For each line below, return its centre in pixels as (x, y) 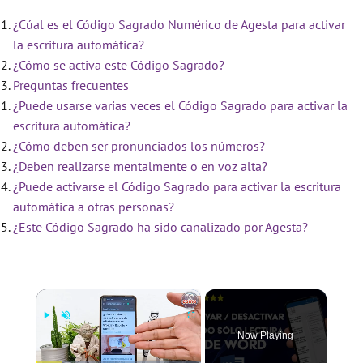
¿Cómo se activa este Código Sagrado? (119, 65)
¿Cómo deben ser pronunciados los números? (139, 146)
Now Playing (266, 335)
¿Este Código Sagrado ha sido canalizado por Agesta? (160, 227)
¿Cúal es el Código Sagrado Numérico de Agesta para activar (179, 24)
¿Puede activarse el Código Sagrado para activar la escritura (177, 186)
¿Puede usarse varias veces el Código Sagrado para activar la (180, 105)
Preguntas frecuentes (71, 85)
